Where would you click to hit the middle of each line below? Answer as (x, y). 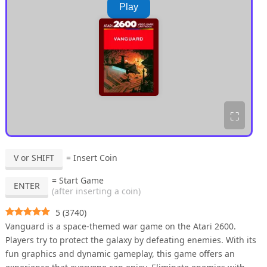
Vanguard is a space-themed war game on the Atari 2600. (120, 226)
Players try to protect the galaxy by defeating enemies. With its (131, 240)
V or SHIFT (34, 158)
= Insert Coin (91, 158)
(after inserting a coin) (96, 191)
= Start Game (77, 180)
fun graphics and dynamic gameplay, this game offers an (120, 254)
